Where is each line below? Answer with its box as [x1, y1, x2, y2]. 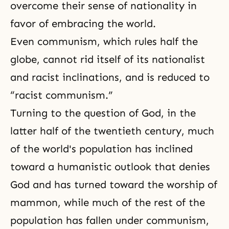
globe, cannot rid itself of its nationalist [10, 53, 205, 65]
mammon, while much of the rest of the [10, 196, 205, 209]
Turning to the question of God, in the [10, 107, 196, 119]
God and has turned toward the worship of [10, 178, 217, 191]
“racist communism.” [10, 89, 116, 101]
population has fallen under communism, [10, 214, 209, 226]
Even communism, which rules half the [10, 35, 198, 48]
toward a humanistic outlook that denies [10, 161, 210, 173]
